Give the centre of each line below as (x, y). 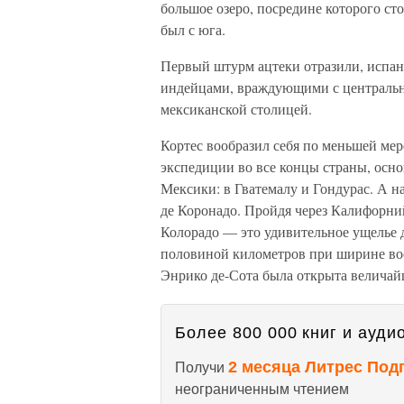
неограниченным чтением (262, 389)
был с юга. (193, 29)
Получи (202, 367)
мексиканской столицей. (236, 109)
